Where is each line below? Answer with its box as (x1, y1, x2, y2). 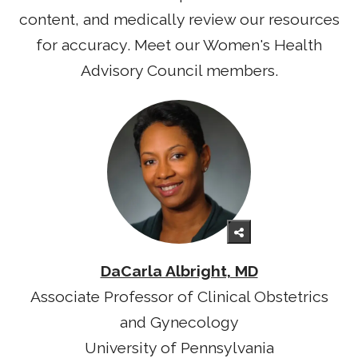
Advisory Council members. (80, 62, 278, 81)
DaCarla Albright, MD (100, 262, 258, 281)
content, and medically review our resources (18, 10, 340, 30)
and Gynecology (119, 313, 239, 332)
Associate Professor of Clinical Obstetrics (30, 288, 328, 307)
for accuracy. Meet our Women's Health (36, 36, 322, 55)
